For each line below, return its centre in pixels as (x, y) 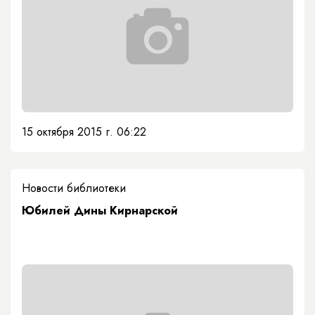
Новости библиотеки (74, 188)
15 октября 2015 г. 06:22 (84, 132)
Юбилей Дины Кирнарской (100, 211)
